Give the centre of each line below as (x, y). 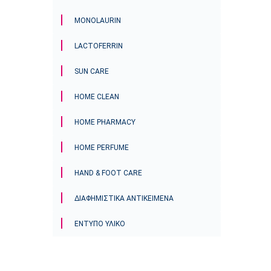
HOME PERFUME (102, 148)
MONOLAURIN (98, 21)
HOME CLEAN (97, 97)
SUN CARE (92, 71)
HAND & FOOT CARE (108, 173)
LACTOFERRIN (99, 46)
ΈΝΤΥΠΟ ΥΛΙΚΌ (100, 224)
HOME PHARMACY (105, 122)
